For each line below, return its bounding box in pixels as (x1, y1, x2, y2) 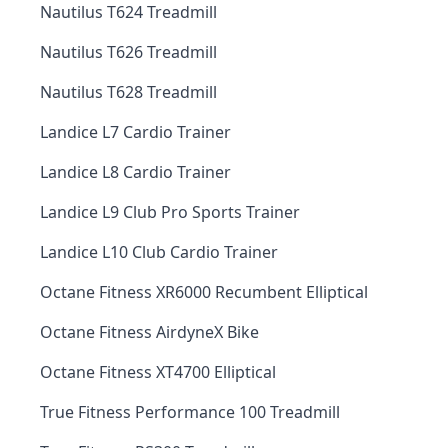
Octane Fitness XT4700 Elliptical (40, 361, 276, 383)
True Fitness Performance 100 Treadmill (40, 401, 340, 423)
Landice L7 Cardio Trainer (40, 121, 231, 143)
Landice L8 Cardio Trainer (40, 161, 231, 183)
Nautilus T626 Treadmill (40, 41, 217, 63)
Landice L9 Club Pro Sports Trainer (40, 201, 300, 223)
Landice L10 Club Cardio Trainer (40, 241, 278, 263)
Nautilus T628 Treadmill (40, 81, 217, 103)
